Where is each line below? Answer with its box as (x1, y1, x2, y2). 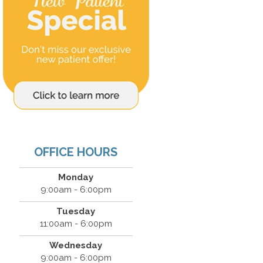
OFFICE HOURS (34, 145, 118, 160)
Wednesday (49, 240, 103, 251)
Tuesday (56, 206, 96, 217)
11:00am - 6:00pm (39, 218, 112, 230)
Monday (58, 172, 94, 183)
